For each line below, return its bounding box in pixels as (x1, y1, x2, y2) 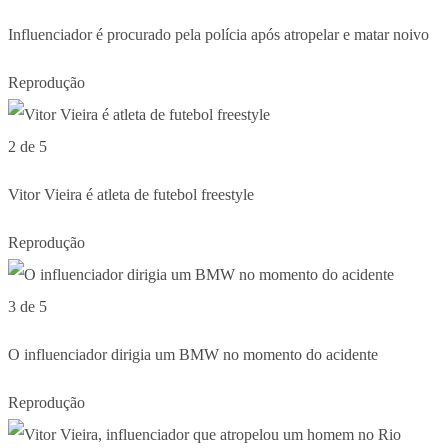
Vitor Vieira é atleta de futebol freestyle (8, 185, 254, 203)
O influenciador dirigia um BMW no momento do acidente (8, 345, 378, 363)
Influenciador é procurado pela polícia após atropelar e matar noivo (8, 25, 429, 43)
